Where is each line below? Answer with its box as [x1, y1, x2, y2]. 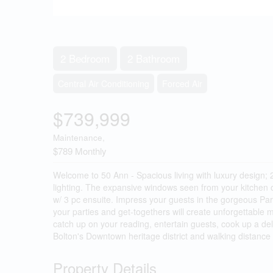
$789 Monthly [53, 144, 107, 157]
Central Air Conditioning [58, 77, 149, 90]
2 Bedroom [60, 50, 110, 66]
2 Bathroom [127, 50, 180, 66]
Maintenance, [53, 131, 105, 143]
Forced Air [162, 77, 202, 90]
